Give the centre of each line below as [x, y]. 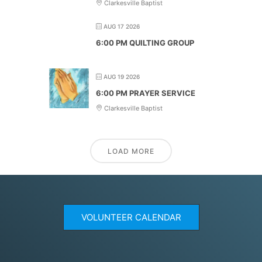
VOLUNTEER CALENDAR [131, 217]
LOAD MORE [131, 151]
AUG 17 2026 [122, 26]
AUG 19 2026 [122, 76]
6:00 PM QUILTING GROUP [145, 42]
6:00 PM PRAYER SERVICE [146, 93]
